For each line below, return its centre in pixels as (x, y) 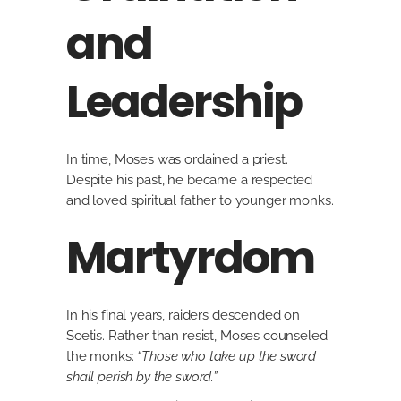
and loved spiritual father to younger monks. (200, 200)
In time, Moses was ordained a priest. (177, 159)
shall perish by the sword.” (142, 377)
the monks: (102, 356)
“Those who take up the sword (227, 356)
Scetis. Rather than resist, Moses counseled (197, 336)
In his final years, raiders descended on (183, 315)
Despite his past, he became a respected (190, 180)
